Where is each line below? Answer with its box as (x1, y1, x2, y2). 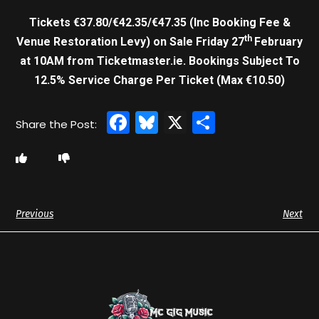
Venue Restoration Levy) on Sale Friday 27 (16, 34, 244, 48)
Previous (16, 207, 54, 220)
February (254, 34, 303, 48)
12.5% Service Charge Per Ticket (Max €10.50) (34, 73, 285, 87)
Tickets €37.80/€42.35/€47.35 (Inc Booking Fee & (28, 15, 291, 29)
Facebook (130, 105, 239, 138)
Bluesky (158, 105, 242, 138)
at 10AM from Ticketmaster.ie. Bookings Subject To (19, 53, 300, 68)
